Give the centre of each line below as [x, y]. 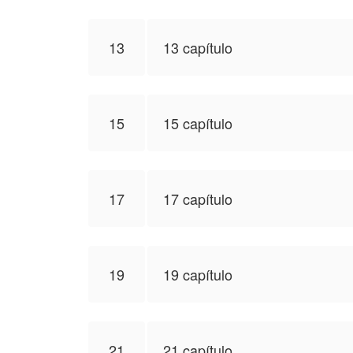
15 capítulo [198, 123]
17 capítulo [198, 199]
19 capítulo [198, 274]
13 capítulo [198, 47]
